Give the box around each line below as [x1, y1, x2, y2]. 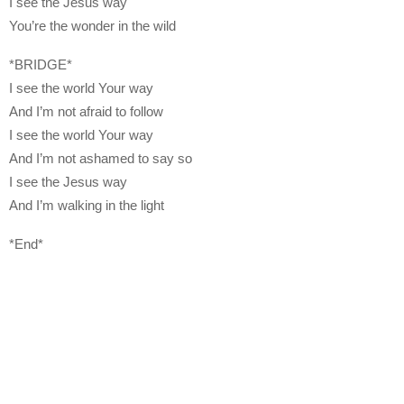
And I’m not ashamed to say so [9, 151, 192, 167]
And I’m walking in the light [9, 197, 164, 214]
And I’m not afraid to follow [9, 104, 163, 120]
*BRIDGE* [9, 57, 72, 73]
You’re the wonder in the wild [9, 18, 176, 34]
